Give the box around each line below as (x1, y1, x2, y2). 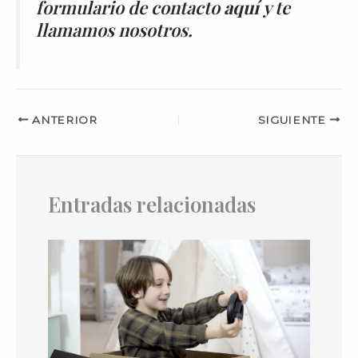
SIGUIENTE (257, 113, 330, 126)
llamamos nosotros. (36, 17, 193, 42)
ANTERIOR (28, 113, 97, 126)
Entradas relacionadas (48, 190, 256, 219)
